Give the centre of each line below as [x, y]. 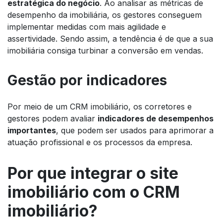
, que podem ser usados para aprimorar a [135, 130]
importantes [32, 130]
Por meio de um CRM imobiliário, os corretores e [100, 106]
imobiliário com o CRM [94, 192]
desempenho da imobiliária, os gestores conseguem [105, 15]
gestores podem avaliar [53, 118]
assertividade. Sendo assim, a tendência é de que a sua [110, 38]
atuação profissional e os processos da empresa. [100, 142]
